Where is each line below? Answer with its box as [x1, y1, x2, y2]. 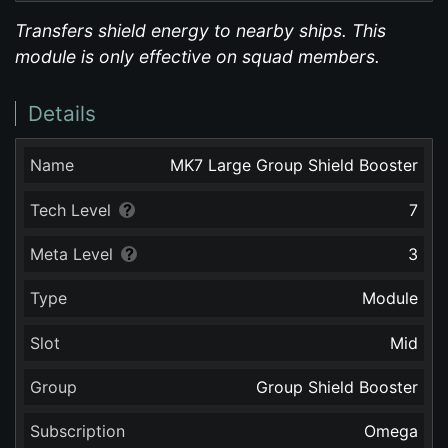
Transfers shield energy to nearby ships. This [15, 20, 386, 41]
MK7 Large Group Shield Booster [169, 155, 418, 176]
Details [28, 101, 96, 126]
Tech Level [30, 199, 112, 220]
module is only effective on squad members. [15, 46, 380, 67]
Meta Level [30, 243, 114, 264]
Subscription [30, 421, 126, 442]
